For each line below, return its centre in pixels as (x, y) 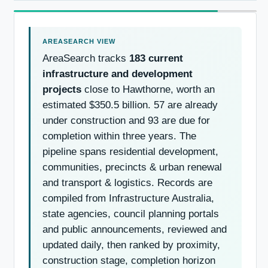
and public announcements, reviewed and (135, 229)
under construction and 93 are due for (126, 120)
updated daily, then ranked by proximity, (131, 245)
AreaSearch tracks (86, 58)
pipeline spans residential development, (130, 151)
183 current (156, 58)
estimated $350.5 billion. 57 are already (130, 105)
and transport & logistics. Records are (127, 182)
